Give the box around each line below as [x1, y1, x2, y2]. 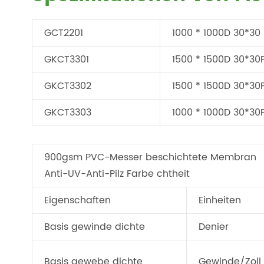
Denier [199, 219, 229, 235]
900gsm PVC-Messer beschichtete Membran [44, 150, 256, 165]
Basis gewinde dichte [44, 219, 145, 235]
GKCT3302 [44, 78, 91, 94]
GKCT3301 [44, 52, 89, 67]
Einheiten [199, 193, 241, 208]
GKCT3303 [44, 105, 91, 120]
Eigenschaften [44, 193, 111, 208]
